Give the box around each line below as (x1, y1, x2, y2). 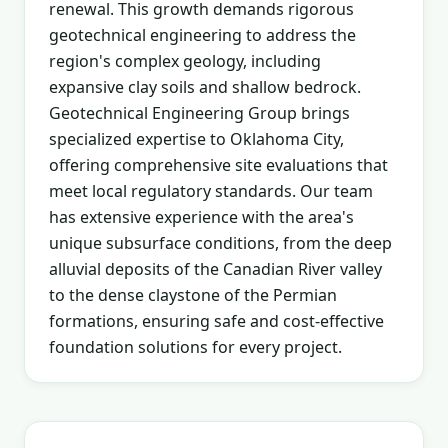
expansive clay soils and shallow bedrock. (49, 76, 361, 98)
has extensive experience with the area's (49, 206, 354, 228)
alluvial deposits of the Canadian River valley (49, 258, 382, 280)
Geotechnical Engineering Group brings (49, 102, 350, 124)
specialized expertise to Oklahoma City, (49, 128, 344, 150)
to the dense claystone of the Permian (49, 284, 337, 306)
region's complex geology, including (49, 50, 321, 72)
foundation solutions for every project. (49, 336, 342, 358)
